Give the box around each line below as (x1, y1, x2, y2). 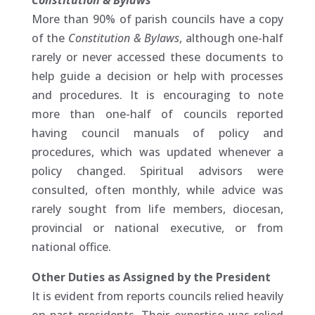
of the (31, 30, 68, 46)
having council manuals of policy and (31, 125, 284, 141)
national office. (31, 239, 111, 255)
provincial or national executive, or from (31, 220, 284, 236)
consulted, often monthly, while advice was (31, 182, 284, 198)
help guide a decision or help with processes (31, 68, 284, 84)
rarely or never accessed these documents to (31, 49, 284, 65)
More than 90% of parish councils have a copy (31, 11, 284, 27)
